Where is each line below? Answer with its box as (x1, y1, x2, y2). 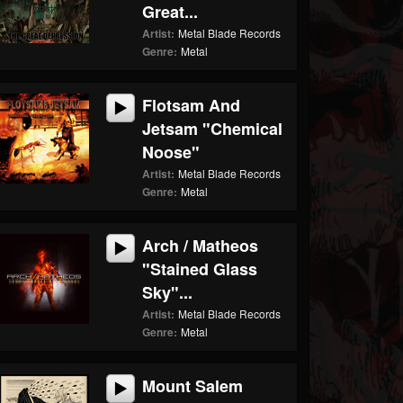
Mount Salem (142, 374, 244, 398)
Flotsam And (142, 94, 241, 117)
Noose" (142, 140, 201, 164)
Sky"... (142, 281, 193, 304)
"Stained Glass (142, 257, 258, 281)
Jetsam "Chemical (142, 117, 283, 140)
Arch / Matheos (142, 234, 259, 257)
